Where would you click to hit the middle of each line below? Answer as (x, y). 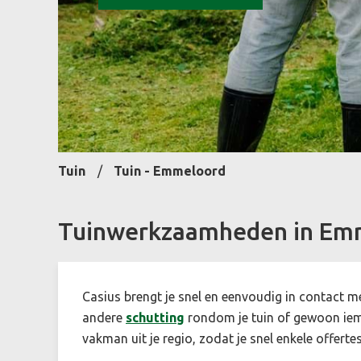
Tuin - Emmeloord (170, 170)
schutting (155, 317)
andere (104, 317)
